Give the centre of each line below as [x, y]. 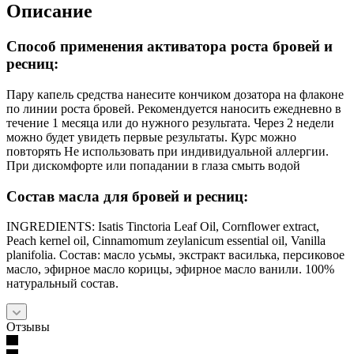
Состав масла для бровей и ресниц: [127, 196]
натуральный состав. [62, 284]
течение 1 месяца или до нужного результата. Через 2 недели [170, 123]
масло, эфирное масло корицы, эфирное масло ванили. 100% [170, 269]
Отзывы [28, 327]
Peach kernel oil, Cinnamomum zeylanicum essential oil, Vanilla [166, 241]
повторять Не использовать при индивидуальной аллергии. [168, 151]
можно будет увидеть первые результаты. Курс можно [151, 137]
